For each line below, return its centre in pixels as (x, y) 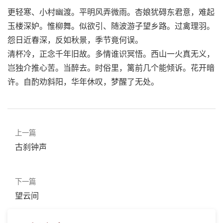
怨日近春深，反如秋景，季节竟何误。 (75, 40)
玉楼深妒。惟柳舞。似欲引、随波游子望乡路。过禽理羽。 (111, 26)
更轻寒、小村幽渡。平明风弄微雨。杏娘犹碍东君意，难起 (111, 12)
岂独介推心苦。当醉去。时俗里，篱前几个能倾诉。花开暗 (111, 67)
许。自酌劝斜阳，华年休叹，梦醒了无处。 (83, 81)
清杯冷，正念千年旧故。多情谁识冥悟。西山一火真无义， (111, 54)
